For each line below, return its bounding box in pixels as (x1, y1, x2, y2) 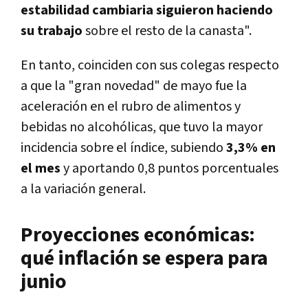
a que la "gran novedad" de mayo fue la (21, 77, 247, 96)
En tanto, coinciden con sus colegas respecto (21, 56, 279, 75)
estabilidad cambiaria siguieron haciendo (21, 1, 273, 20)
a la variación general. (21, 180, 146, 199)
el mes (21, 159, 60, 178)
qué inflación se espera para (21, 245, 268, 273)
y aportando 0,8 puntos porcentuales (63, 159, 278, 178)
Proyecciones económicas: (21, 221, 255, 250)
